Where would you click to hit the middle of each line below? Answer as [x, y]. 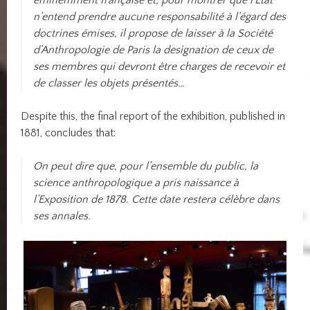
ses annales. [62, 216]
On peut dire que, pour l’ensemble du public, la [146, 166]
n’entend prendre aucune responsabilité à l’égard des [160, 17]
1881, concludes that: [69, 133]
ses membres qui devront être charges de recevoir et [159, 67]
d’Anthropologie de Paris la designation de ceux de [154, 50]
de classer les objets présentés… [109, 83]
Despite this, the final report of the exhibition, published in [153, 117]
